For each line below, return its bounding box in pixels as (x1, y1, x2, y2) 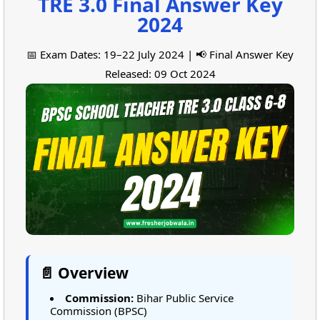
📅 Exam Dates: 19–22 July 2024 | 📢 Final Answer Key (26, 47, 294, 62)
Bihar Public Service (134, 290, 234, 305)
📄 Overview (39, 262, 129, 283)
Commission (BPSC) (50, 303, 147, 318)
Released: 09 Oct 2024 (104, 66, 216, 81)
